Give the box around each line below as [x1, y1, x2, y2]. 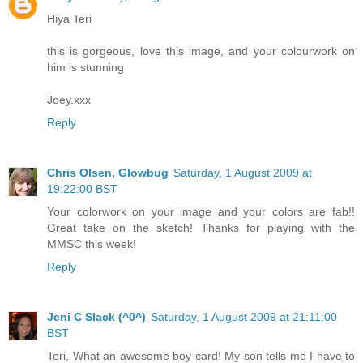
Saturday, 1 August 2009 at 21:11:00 [151, 310, 337, 324]
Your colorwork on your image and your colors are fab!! [47, 205, 355, 219]
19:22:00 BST [47, 182, 117, 196]
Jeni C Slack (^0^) [47, 310, 146, 324]
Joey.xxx [47, 93, 91, 107]
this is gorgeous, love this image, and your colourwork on [47, 45, 355, 58]
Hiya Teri [47, 12, 92, 26]
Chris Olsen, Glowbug [47, 166, 169, 180]
